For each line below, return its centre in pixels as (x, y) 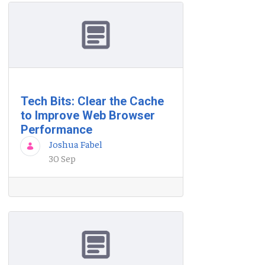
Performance (56, 130)
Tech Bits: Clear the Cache (92, 101)
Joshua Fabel (76, 144)
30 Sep (62, 158)
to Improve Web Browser (88, 116)
